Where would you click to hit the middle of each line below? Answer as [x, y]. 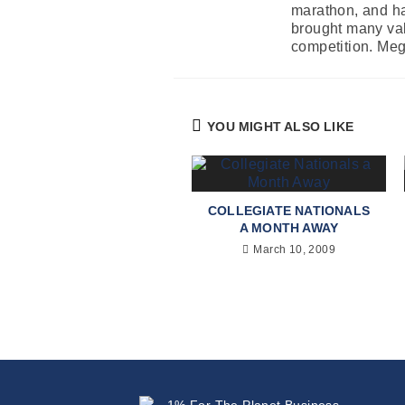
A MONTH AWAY [289, 227]
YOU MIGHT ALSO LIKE [281, 126]
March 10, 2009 [294, 249]
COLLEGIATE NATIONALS [289, 210]
